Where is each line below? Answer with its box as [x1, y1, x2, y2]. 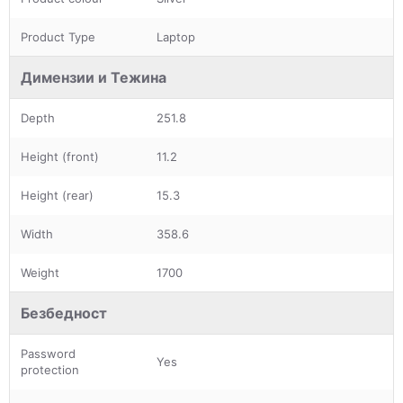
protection [21, 362, 79, 377]
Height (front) [21, 148, 99, 164]
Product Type [21, 29, 95, 44]
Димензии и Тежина [21, 67, 166, 86]
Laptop [157, 29, 195, 44]
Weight [21, 264, 59, 280]
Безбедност [21, 303, 107, 322]
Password [21, 345, 76, 361]
